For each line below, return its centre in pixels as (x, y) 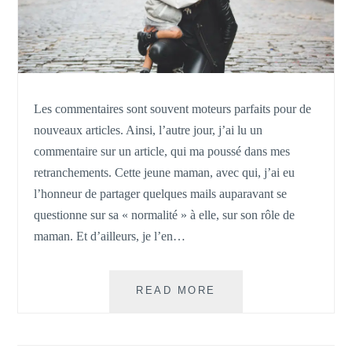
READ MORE (176, 290)
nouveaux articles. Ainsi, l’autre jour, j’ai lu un (148, 130)
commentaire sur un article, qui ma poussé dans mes (162, 151)
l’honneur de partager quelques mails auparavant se (161, 193)
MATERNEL (250, 306)
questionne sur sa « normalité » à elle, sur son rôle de (165, 214)
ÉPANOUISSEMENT (277, 289)
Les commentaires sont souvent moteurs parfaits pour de (173, 108)
